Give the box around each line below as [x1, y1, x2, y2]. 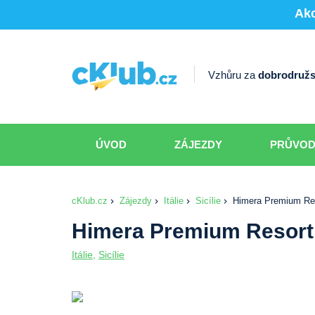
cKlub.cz [72, 195, 108, 206]
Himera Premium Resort [72, 219, 314, 243]
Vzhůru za [208, 69, 258, 82]
